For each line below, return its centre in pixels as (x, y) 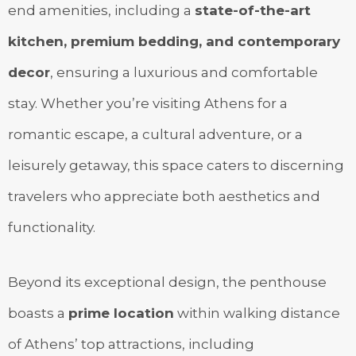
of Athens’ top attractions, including (131, 344)
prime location (121, 313)
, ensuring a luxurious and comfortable (184, 73)
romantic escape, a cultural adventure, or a (155, 135)
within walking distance (257, 313)
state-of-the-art (253, 11)
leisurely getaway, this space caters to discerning (176, 166)
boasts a (38, 313)
